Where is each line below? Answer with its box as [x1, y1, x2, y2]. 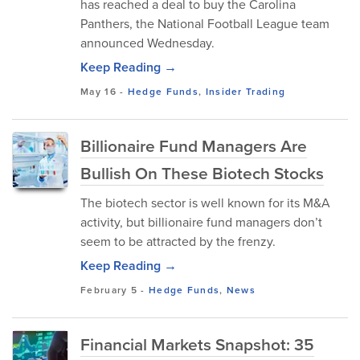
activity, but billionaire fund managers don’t [80, 213, 322, 231]
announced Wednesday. [80, 34, 215, 51]
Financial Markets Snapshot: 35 [80, 332, 314, 356]
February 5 [80, 283, 137, 297]
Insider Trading [205, 84, 286, 98]
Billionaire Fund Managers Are [80, 133, 307, 157]
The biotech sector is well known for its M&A [80, 194, 330, 211]
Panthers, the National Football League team [80, 14, 329, 32]
